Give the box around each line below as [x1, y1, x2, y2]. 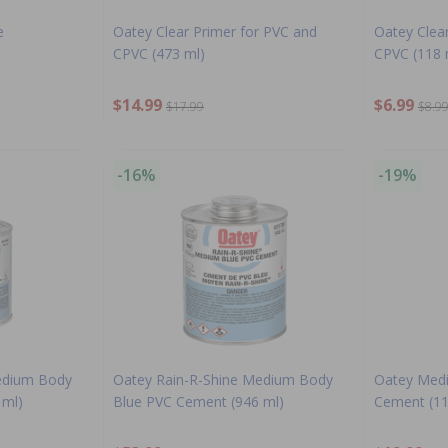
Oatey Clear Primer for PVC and [113, 21, 317, 41]
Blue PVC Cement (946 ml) [113, 391, 284, 411]
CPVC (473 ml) [113, 43, 205, 63]
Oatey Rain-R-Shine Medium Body [113, 369, 333, 389]
